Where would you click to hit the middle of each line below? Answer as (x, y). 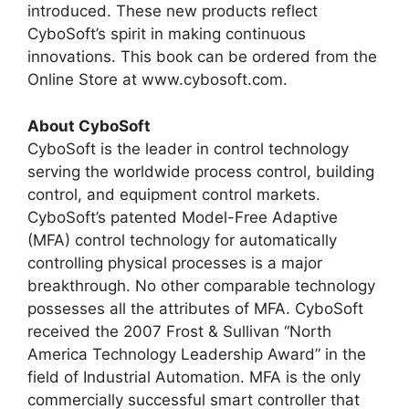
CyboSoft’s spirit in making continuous (167, 34)
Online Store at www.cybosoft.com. (157, 80)
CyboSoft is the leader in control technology (188, 148)
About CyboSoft (89, 126)
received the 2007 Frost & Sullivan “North (179, 331)
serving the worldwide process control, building (201, 171)
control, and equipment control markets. (174, 194)
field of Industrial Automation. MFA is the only (194, 377)
